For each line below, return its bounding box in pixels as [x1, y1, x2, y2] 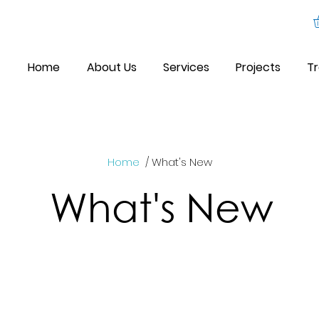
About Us [86, 59, 137, 76]
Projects [235, 59, 281, 76]
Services [162, 59, 209, 76]
